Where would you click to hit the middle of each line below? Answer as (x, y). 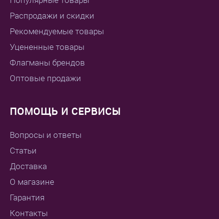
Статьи (23, 151)
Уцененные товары (47, 47)
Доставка (28, 166)
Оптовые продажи (45, 78)
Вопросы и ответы (46, 135)
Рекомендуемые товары (57, 32)
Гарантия (27, 198)
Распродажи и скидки (52, 16)
